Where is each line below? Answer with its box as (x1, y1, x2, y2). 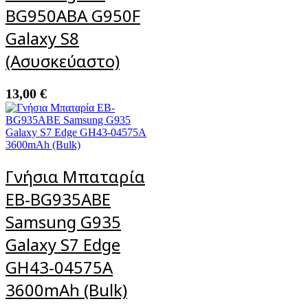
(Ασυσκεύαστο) (5, 49, 120, 72)
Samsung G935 (5, 210, 121, 233)
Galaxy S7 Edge (5, 232, 120, 256)
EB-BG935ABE (5, 187, 111, 210)
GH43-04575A (5, 255, 113, 278)
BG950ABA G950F (5, 3, 140, 27)
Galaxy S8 (5, 26, 79, 49)
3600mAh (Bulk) (5, 278, 127, 301)
